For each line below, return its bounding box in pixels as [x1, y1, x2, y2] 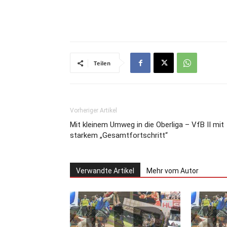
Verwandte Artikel [76, 167, 134, 175]
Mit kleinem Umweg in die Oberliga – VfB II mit [70, 120, 224, 130]
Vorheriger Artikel [70, 107, 117, 115]
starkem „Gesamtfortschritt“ [70, 131, 168, 140]
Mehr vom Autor [146, 167, 199, 175]
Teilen [94, 59, 110, 67]
